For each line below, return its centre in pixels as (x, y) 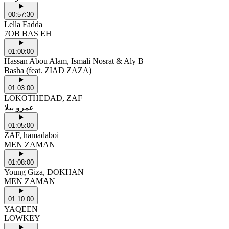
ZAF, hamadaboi (31, 135)
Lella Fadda (23, 24)
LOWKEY (22, 218)
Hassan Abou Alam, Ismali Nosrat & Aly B (74, 61)
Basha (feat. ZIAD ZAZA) (48, 70)
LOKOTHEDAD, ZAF (43, 98)
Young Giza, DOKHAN (44, 172)
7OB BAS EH (28, 33)
